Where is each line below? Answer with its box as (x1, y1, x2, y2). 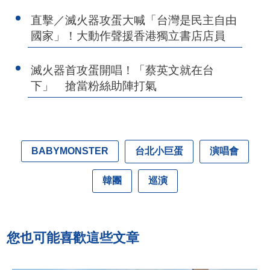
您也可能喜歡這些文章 (7, 230, 140, 245)
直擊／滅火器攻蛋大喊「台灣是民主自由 (31, 13, 237, 27)
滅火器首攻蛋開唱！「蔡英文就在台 (31, 63, 215, 77)
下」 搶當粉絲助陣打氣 (31, 79, 157, 92)
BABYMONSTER (31, 146, 108, 157)
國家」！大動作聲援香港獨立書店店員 (31, 29, 226, 42)
